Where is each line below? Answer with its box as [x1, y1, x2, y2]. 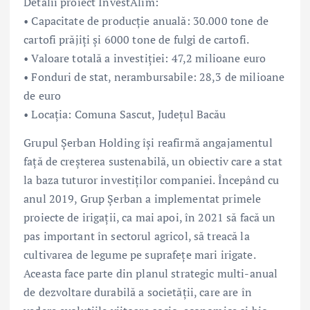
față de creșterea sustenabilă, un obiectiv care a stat [24, 154, 282, 170]
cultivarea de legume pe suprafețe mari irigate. [24, 247, 255, 263]
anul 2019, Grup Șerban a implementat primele [24, 191, 262, 207]
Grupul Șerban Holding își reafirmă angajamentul [24, 135, 273, 151]
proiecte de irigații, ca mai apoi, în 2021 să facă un [24, 210, 276, 226]
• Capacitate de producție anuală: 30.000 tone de [24, 13, 268, 29]
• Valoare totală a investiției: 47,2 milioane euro [24, 51, 266, 66]
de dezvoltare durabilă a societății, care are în [24, 284, 252, 300]
